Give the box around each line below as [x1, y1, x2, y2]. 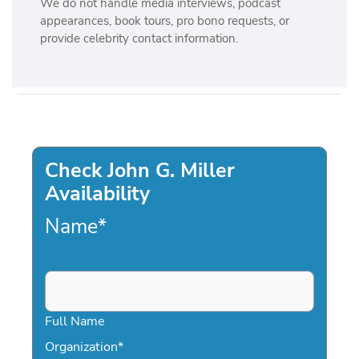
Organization [45, 337, 118, 356]
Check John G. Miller [45, 157, 235, 185]
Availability [45, 180, 150, 208]
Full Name [45, 311, 105, 330]
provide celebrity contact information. [39, 30, 238, 47]
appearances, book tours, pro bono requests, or [39, 13, 289, 30]
